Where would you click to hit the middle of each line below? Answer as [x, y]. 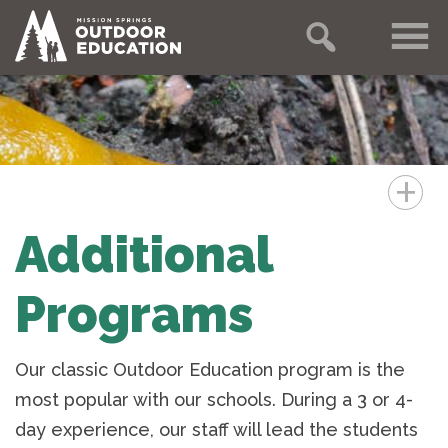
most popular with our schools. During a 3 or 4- [214, 399]
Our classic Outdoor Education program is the [210, 369]
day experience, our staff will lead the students [216, 429]
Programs [134, 314]
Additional [144, 254]
